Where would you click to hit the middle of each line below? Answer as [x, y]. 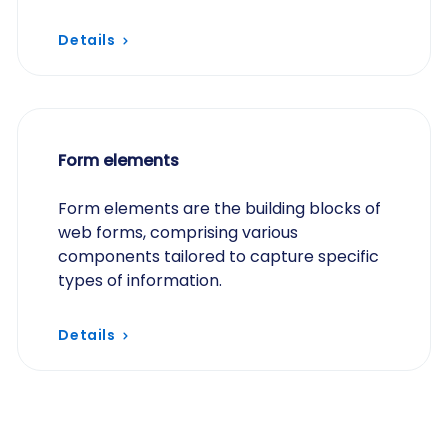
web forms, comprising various [178, 232]
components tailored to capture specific [219, 256]
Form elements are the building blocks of [220, 208]
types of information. [140, 280]
